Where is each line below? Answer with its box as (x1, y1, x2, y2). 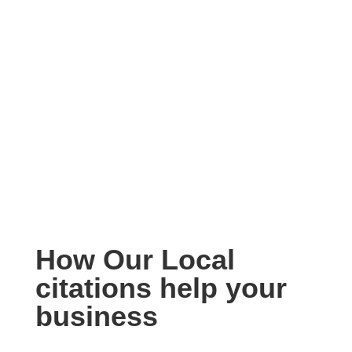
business (35, 299, 158, 332)
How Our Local (35, 243, 235, 276)
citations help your (35, 271, 287, 304)
